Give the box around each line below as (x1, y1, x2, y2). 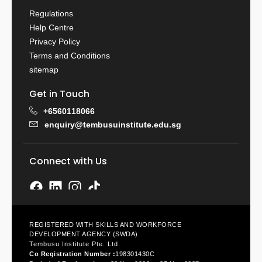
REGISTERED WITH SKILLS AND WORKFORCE (29, 221, 181, 229)
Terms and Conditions (29, 51, 110, 61)
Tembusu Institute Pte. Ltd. (29, 240, 120, 248)
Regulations (29, 9, 73, 19)
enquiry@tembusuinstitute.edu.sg (44, 120, 181, 130)
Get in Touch (29, 87, 89, 101)
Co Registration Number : (29, 250, 115, 258)
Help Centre (29, 23, 74, 33)
